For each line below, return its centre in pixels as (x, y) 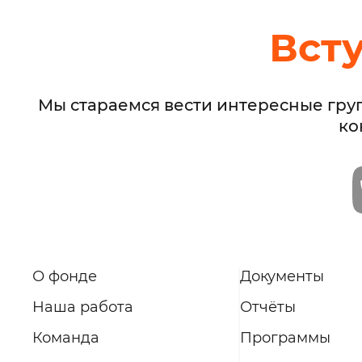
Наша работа (83, 307)
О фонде (65, 277)
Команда (66, 338)
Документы (282, 277)
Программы (285, 338)
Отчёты (267, 307)
